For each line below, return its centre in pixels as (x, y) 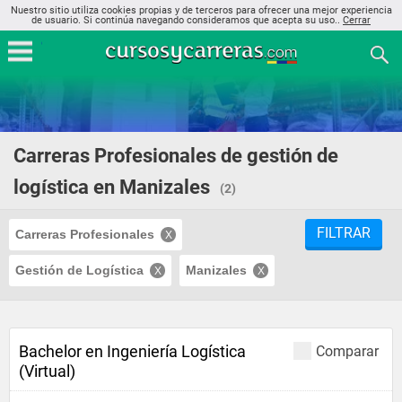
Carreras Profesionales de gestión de (176, 156)
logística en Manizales (112, 187)
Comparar (347, 351)
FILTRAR (344, 233)
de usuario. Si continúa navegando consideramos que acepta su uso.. (187, 20)
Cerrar (357, 20)
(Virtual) (47, 371)
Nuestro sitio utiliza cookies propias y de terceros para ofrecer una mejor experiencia (201, 10)
